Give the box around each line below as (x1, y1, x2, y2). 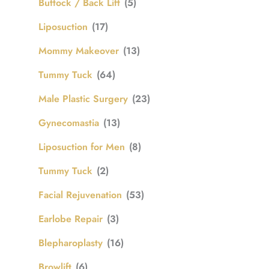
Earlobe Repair (38, 211, 103, 226)
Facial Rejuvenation (38, 187, 122, 202)
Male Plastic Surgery (38, 91, 128, 106)
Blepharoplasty (38, 235, 103, 250)
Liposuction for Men (38, 139, 125, 154)
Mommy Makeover (38, 43, 119, 58)
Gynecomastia (38, 115, 99, 130)
